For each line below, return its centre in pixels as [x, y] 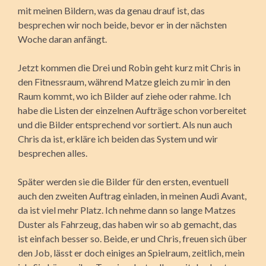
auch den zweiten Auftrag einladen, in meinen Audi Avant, [132, 195]
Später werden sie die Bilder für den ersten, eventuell [123, 181]
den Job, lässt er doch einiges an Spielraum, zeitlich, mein [131, 252]
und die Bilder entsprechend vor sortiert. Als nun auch [125, 124]
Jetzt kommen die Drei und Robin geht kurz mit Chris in [129, 67]
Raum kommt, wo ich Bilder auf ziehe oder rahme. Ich [124, 96]
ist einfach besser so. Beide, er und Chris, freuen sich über [132, 238]
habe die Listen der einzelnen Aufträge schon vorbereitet [132, 110]
